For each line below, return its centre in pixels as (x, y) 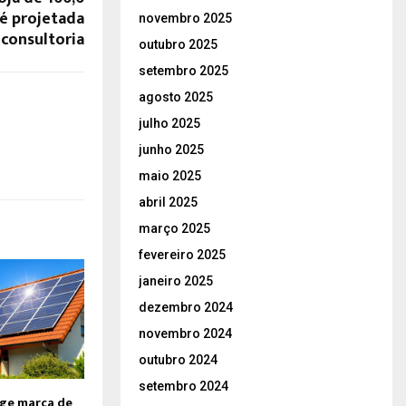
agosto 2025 (176, 97)
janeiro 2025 (176, 280)
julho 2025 (169, 123)
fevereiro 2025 (182, 254)
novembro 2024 (185, 333)
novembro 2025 (185, 18)
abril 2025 (168, 202)
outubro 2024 (178, 359)
